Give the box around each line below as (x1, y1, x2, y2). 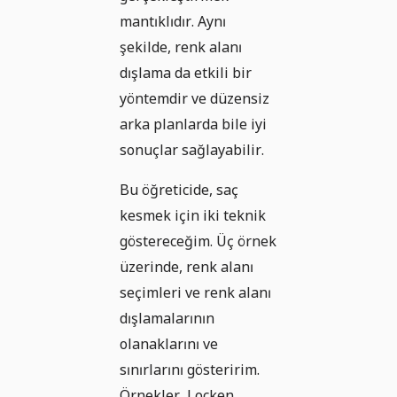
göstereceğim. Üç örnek (120, 231, 276, 252)
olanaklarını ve (120, 334, 218, 354)
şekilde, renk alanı (120, 37, 242, 58)
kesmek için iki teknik (120, 206, 266, 226)
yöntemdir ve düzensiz (120, 89, 269, 109)
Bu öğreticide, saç (120, 180, 238, 200)
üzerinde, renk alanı (120, 257, 253, 277)
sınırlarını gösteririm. (120, 360, 260, 380)
